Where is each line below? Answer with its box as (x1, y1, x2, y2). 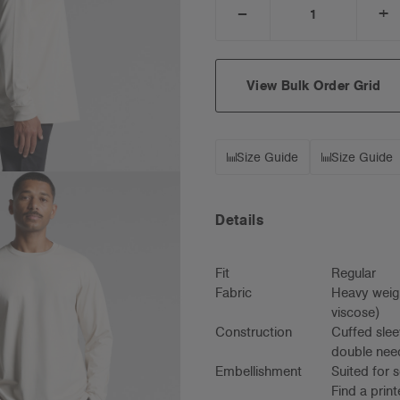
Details (215, 211, 263, 230)
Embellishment (215, 362, 303, 379)
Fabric (215, 283, 253, 301)
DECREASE (242, 13, 321, 30)
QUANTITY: (242, 28, 323, 45)
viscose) (331, 303, 380, 321)
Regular (331, 263, 377, 281)
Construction (215, 322, 293, 340)
